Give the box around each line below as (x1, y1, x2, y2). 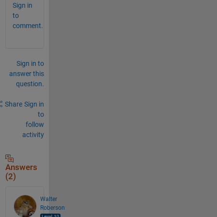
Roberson (40, 204, 65, 211)
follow (25, 120, 44, 128)
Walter (40, 195, 57, 202)
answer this (9, 69, 44, 77)
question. (15, 79, 44, 88)
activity (22, 130, 44, 139)
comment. (12, 21, 43, 30)
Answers (5, 162, 37, 172)
